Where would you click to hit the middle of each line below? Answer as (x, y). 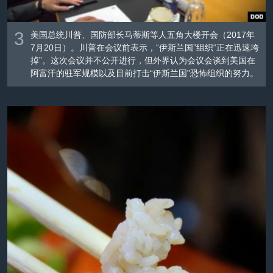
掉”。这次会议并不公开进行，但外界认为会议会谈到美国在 (143, 61)
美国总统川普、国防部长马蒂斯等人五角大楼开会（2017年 (143, 35)
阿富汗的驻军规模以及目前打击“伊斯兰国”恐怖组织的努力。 (145, 73)
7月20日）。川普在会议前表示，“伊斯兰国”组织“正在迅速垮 (145, 48)
